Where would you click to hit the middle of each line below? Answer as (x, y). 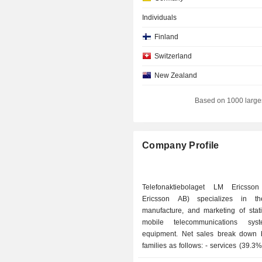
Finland (167, 37)
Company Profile (181, 145)
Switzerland (173, 56)
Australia (169, 172)
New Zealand (176, 75)
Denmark (169, 153)
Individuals (160, 18)
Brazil (164, 211)
